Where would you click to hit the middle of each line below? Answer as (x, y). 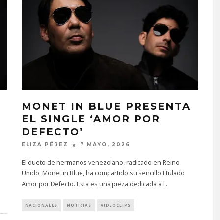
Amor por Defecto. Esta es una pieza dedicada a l (93, 184)
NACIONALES (41, 205)
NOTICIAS (79, 205)
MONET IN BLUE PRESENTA (106, 106)
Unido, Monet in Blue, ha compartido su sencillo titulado (103, 173)
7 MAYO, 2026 (105, 145)
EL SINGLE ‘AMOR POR (91, 119)
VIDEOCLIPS (116, 205)
